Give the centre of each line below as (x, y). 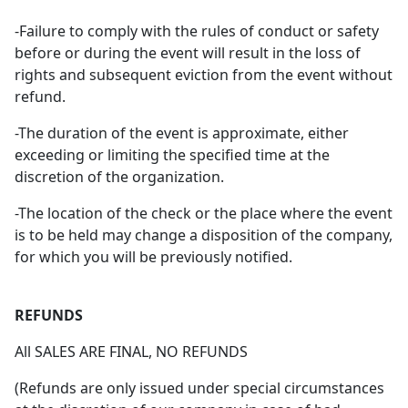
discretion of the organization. (119, 177)
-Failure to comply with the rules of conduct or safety (197, 31)
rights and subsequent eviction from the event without (204, 75)
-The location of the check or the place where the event (204, 214)
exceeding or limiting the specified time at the (172, 155)
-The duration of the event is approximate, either (182, 133)
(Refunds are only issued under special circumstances (199, 388)
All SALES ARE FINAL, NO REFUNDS (131, 352)
